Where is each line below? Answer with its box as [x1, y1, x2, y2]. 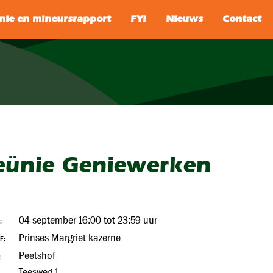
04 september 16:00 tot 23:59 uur [19, 214, 157, 227]
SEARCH [198, 12, 233, 26]
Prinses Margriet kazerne [19, 232, 121, 244]
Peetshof [19, 249, 55, 262]
